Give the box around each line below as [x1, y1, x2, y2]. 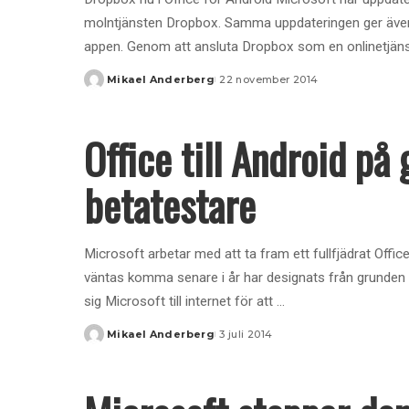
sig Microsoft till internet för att [84, 292, 277, 309]
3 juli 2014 [219, 327, 273, 341]
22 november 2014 [219, 72, 319, 86]
